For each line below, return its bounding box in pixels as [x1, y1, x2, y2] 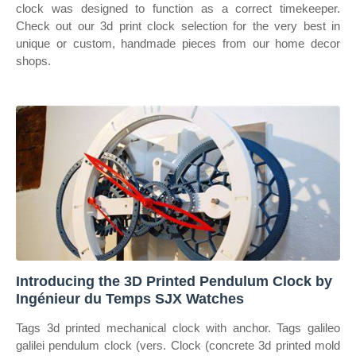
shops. [16, 54, 51, 68]
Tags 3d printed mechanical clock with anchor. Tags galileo [16, 321, 340, 335]
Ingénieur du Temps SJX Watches [16, 291, 244, 307]
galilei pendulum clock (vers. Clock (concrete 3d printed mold [16, 339, 340, 352]
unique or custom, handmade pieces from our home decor [16, 37, 340, 50]
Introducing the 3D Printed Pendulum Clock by [16, 273, 332, 289]
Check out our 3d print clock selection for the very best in [16, 19, 340, 33]
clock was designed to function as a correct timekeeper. [16, 2, 340, 15]
